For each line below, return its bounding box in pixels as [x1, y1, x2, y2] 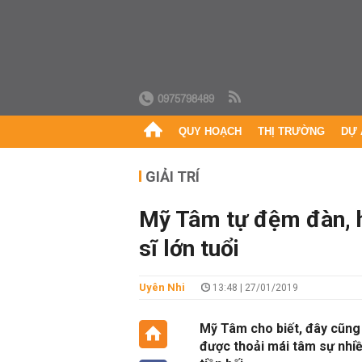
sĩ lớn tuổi [139, 235, 239, 262]
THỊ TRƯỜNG [258, 125, 325, 137]
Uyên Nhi [139, 281, 185, 293]
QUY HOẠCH [179, 125, 242, 137]
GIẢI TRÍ [145, 168, 200, 185]
